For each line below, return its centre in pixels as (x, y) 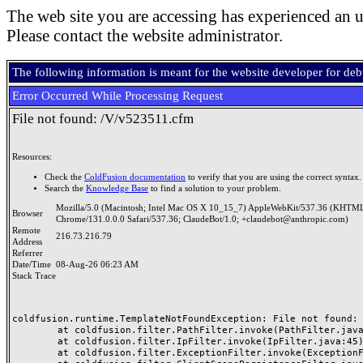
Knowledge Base (117, 188)
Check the (64, 177)
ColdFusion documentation (135, 177)
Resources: (32, 157)
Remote (26, 231)
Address (30, 242)
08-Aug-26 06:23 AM (97, 265)
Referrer (30, 253)
